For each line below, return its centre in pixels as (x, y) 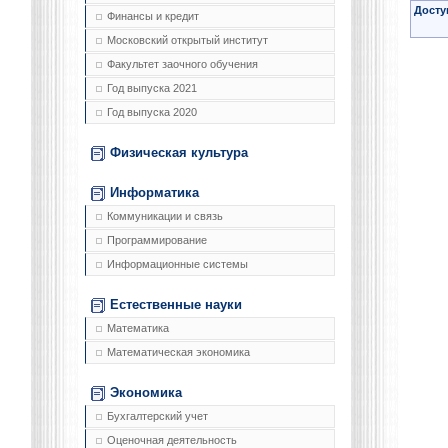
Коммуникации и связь (165, 216)
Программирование (157, 240)
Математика (138, 328)
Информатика (154, 193)
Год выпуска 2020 (152, 112)
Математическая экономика (178, 352)
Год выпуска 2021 (152, 88)
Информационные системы (177, 264)
